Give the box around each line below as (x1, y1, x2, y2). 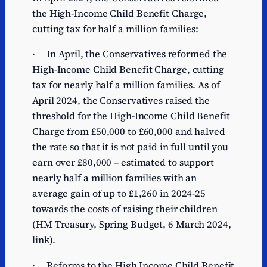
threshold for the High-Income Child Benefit (32, 109, 230, 123)
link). (32, 233, 60, 247)
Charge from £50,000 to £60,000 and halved (32, 125, 225, 138)
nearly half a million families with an (32, 171, 197, 185)
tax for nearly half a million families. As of (32, 78, 220, 92)
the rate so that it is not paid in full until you (32, 140, 229, 154)
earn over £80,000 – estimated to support (32, 156, 214, 169)
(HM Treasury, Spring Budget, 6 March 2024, (32, 218, 231, 231)
